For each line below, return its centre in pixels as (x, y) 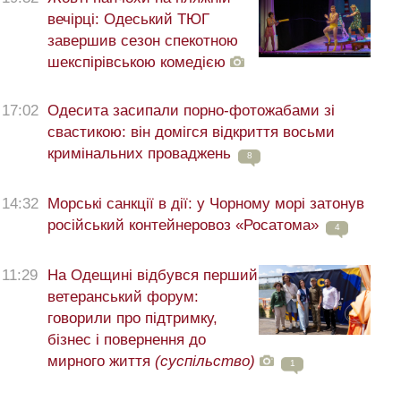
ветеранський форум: (123, 297)
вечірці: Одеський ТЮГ (128, 20)
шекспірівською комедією (139, 63)
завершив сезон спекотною (143, 41)
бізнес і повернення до (127, 340)
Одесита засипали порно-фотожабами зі (191, 111)
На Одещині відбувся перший (153, 276)
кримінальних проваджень (139, 154)
